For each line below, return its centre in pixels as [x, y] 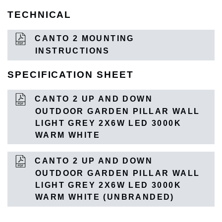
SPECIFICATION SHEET [71, 75]
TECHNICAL [40, 14]
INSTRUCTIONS [73, 51]
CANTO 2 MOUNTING [83, 39]
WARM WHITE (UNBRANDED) [105, 197]
